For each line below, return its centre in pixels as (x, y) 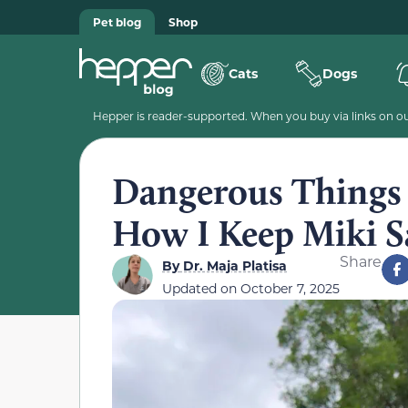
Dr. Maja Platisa (233, 265)
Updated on (201, 288)
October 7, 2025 (290, 288)
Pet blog (117, 22)
